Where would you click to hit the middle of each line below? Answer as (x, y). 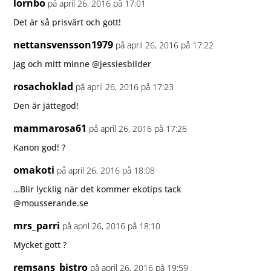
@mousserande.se (51, 203)
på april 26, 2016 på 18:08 (106, 170)
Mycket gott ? (40, 244)
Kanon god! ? (40, 147)
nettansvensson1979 (64, 44)
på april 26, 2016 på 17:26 (138, 128)
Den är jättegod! (46, 105)
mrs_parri (37, 225)
